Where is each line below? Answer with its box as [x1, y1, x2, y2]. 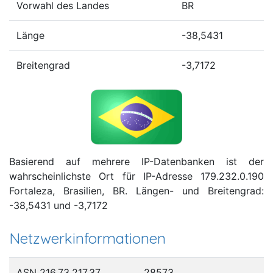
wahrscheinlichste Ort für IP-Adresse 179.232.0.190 [9, 169, 264, 182]
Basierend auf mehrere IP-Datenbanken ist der [9, 155, 264, 168]
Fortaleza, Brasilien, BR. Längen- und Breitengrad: [9, 184, 264, 197]
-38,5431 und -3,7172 [9, 199, 108, 211]
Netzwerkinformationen [9, 229, 166, 247]
